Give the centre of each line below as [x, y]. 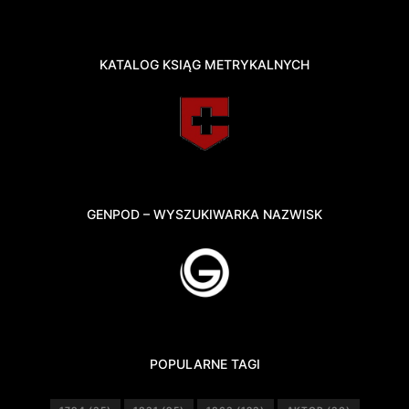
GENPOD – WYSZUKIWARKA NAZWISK [204, 214]
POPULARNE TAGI [204, 364]
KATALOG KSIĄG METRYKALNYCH [204, 65]
